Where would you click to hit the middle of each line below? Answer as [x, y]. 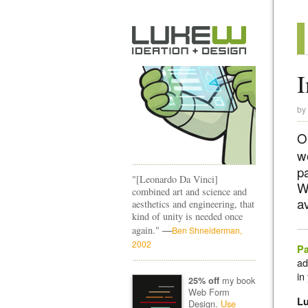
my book [237, 280]
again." [147, 230]
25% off [203, 280]
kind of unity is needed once [187, 216]
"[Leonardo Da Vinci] [175, 179]
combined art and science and [189, 191]
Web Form [209, 291]
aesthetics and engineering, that [193, 204]
